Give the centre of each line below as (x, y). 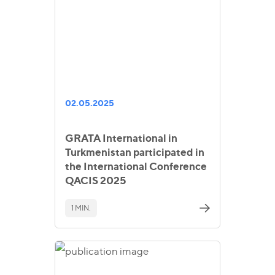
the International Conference (136, 167)
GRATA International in (121, 138)
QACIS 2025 (96, 181)
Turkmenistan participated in (135, 153)
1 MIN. (81, 207)
